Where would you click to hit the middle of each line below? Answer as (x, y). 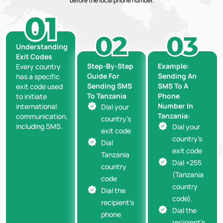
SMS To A (173, 86)
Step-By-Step (110, 66)
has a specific (38, 76)
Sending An (177, 76)
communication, (42, 116)
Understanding (42, 46)
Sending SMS (109, 86)
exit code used (39, 86)
